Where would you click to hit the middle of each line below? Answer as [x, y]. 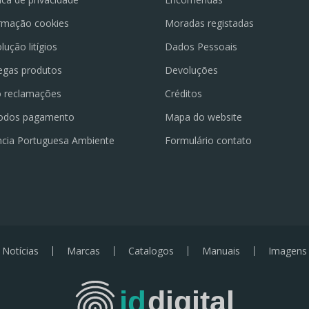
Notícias [20, 251]
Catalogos [151, 251]
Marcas [83, 251]
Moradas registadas [210, 23]
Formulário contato [209, 141]
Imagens [288, 251]
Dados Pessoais [201, 47]
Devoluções [192, 70]
